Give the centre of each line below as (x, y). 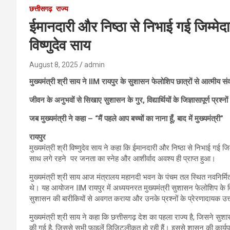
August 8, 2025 (54, 65)
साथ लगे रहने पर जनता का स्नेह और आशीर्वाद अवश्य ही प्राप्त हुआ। (122, 159)
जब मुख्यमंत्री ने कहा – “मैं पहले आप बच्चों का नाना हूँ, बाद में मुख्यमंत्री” (126, 119)
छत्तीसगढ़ (41, 9)
